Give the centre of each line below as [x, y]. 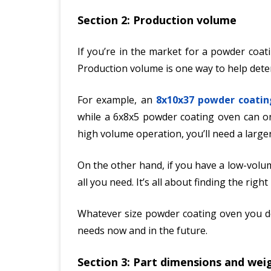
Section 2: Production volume [157, 20]
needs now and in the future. [142, 230]
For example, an [117, 100]
